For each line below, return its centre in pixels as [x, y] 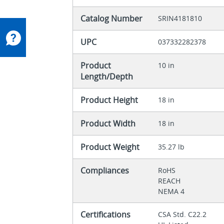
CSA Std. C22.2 [183, 214]
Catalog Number [112, 18]
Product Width [108, 123]
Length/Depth [107, 76]
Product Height [109, 100]
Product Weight [110, 147]
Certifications [106, 214]
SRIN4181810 [180, 18]
